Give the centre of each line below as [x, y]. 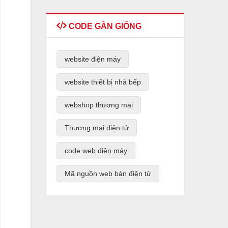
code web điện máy [96, 151]
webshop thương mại [99, 105]
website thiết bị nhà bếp [103, 82]
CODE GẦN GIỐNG [104, 26]
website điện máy [93, 59]
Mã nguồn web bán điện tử [108, 174]
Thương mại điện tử [97, 128]
